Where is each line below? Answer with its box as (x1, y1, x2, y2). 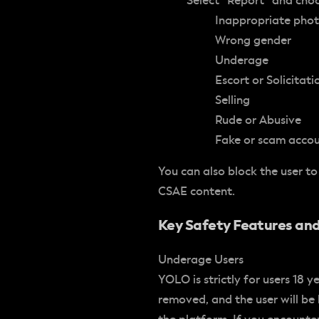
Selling (215, 93, 250, 108)
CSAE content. (158, 184, 235, 199)
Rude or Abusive (215, 113, 301, 127)
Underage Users (158, 252, 244, 267)
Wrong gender (215, 33, 291, 48)
